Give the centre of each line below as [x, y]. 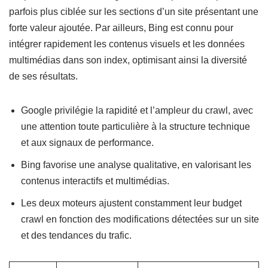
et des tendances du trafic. [76, 235]
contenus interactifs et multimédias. [95, 181]
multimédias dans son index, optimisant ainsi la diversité [128, 60]
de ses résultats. [43, 76]
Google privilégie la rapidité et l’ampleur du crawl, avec [137, 110]
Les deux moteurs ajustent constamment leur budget [131, 203]
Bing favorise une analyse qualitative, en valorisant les [136, 165]
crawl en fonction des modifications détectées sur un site [140, 219]
